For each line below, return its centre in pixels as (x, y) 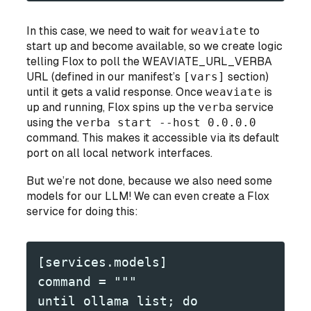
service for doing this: (83, 212)
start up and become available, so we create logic (155, 47)
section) (247, 77)
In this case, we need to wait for (109, 31)
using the (51, 123)
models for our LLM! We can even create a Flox (148, 196)
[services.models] (103, 262)
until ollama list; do (118, 301)
